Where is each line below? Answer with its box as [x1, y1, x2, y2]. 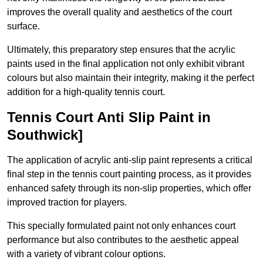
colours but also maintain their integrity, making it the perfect [7, 73, 254, 83]
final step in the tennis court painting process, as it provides [7, 169, 251, 180]
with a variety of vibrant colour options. [7, 249, 166, 259]
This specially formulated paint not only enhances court [7, 221, 235, 231]
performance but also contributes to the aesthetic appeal [7, 235, 239, 245]
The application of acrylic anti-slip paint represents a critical [7, 155, 252, 166]
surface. [7, 21, 40, 32]
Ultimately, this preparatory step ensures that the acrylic [7, 45, 235, 55]
